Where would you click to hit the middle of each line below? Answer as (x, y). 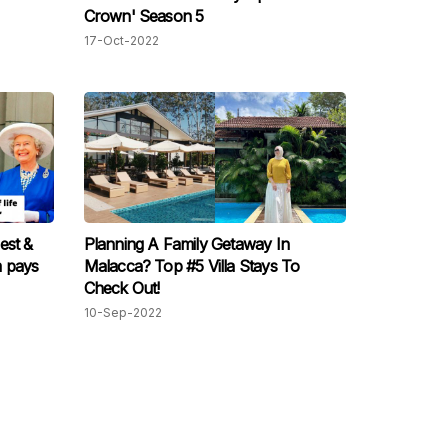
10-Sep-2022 (122, 313)
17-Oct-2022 (121, 41)
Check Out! (121, 288)
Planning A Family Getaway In (186, 244)
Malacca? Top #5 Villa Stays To (191, 266)
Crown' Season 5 (143, 16)
